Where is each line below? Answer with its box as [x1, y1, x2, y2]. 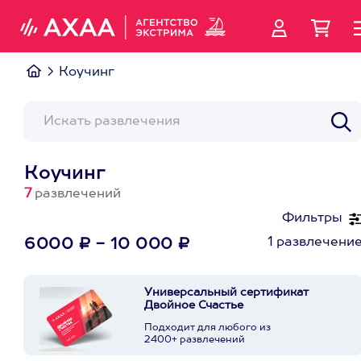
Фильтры [282, 212, 342, 225]
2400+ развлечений [144, 335, 245, 345]
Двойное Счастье [144, 300, 243, 311]
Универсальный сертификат [144, 287, 309, 298]
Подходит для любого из [144, 323, 271, 333]
